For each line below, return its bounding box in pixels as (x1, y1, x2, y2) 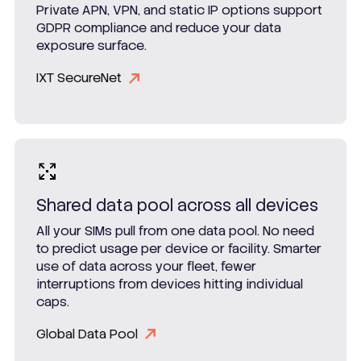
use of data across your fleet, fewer (36, 257, 256, 275)
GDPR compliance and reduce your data (36, 19, 281, 37)
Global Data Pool (36, 325, 138, 342)
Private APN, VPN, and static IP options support (36, 2, 322, 19)
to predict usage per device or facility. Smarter (36, 239, 322, 257)
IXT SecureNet (36, 69, 122, 87)
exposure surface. (36, 37, 147, 55)
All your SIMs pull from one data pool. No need (36, 222, 314, 239)
